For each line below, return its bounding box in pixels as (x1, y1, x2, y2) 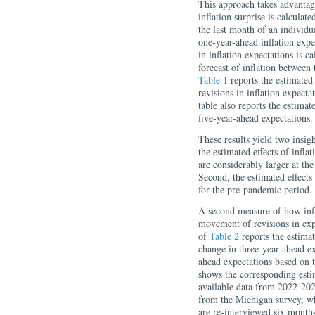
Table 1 (198, 73, 228, 86)
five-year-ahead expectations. (198, 111, 313, 124)
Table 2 (210, 229, 239, 243)
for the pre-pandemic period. (198, 183, 312, 196)
